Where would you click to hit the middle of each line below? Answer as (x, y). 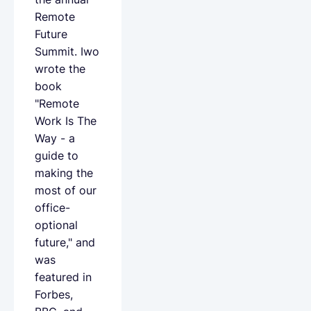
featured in (63, 277)
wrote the (60, 68)
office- (52, 207)
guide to (57, 155)
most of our (66, 190)
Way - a (55, 138)
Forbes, (54, 294)
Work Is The (66, 120)
